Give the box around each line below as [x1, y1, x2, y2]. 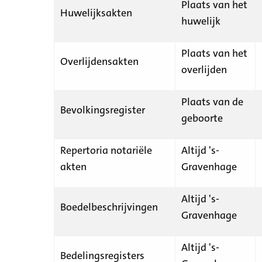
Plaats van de [181, 94, 243, 109]
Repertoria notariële [60, 143, 152, 157]
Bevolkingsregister [60, 102, 145, 117]
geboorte [181, 111, 223, 125]
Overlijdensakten [60, 54, 139, 68]
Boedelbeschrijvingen [60, 199, 158, 214]
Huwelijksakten [60, 5, 132, 20]
